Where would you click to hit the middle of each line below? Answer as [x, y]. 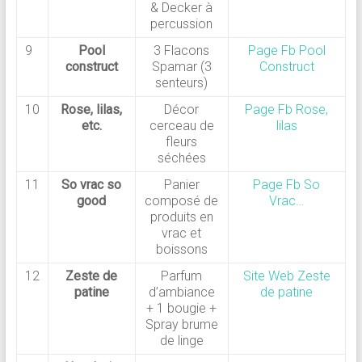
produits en [181, 217]
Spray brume [181, 325]
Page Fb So [287, 185]
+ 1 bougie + [182, 309]
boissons [181, 250]
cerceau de [181, 126]
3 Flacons [182, 51]
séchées [181, 158]
